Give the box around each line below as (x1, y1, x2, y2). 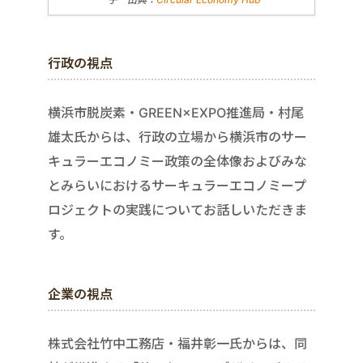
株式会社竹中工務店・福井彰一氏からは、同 (48, 335, 307, 352)
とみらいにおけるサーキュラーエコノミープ (48, 177, 306, 194)
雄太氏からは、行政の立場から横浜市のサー (48, 129, 307, 146)
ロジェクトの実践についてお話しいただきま (48, 202, 307, 219)
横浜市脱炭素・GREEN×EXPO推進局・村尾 (48, 105, 304, 122)
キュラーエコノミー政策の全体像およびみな (48, 153, 307, 170)
